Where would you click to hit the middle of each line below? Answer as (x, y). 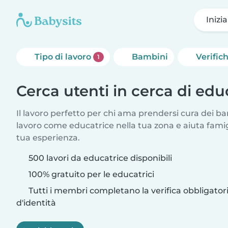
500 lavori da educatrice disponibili (100, 158)
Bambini (150, 57)
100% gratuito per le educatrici (90, 174)
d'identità (36, 203)
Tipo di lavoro (64, 57)
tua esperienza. (48, 138)
